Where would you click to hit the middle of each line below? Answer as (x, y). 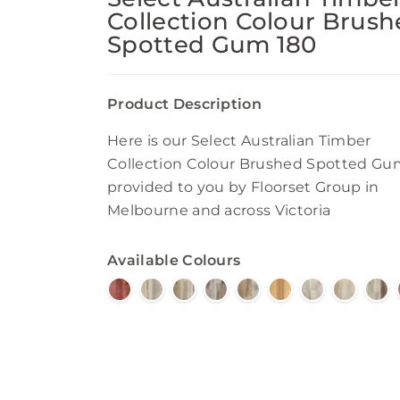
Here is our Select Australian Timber (239, 141)
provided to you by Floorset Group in (243, 187)
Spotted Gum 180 (212, 45)
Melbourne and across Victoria (219, 210)
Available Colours (174, 260)
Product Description (185, 104)
